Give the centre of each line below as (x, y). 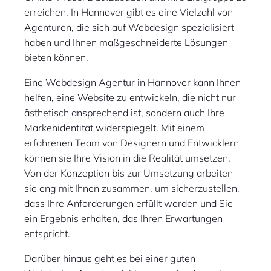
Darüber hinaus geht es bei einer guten (110, 258)
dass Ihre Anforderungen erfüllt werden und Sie (129, 203)
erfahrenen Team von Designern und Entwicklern (132, 143)
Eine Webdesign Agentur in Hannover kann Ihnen (132, 82)
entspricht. (47, 233)
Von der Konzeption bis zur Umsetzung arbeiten (129, 173)
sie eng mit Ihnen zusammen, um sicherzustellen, (132, 188)
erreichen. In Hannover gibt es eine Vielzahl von (129, 12)
